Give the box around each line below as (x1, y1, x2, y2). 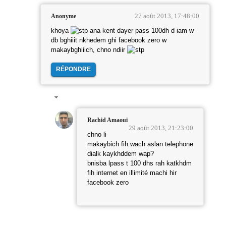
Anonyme (51, 13, 76, 20)
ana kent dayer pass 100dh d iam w (88, 27, 194, 35)
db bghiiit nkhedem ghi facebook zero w (51, 37, 166, 44)
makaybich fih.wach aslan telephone (87, 140, 193, 148)
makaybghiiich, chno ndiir (51, 46, 127, 54)
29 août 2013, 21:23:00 (129, 124, 193, 132)
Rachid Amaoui (87, 116, 128, 124)
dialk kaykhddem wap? (87, 150, 154, 157)
